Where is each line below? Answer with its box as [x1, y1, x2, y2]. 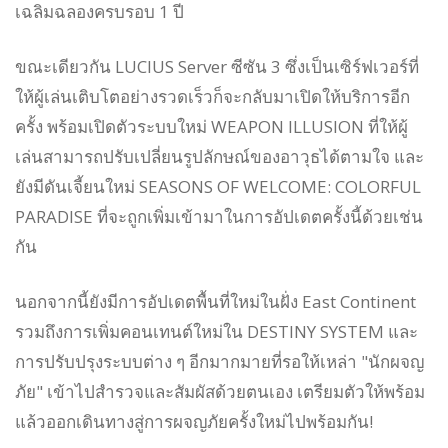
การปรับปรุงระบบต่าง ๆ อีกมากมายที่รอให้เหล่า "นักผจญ [15, 350, 424, 374]
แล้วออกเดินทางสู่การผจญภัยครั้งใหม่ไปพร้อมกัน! [15, 410, 373, 434]
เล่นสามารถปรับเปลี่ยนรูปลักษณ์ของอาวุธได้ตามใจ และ [15, 145, 424, 169]
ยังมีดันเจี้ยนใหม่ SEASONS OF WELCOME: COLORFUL [15, 175, 421, 199]
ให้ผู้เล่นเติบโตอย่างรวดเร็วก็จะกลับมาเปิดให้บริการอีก [15, 85, 410, 109]
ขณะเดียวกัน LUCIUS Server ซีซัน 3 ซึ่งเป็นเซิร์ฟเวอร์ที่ [15, 55, 419, 79]
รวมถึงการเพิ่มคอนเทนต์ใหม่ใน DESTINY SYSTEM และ [15, 320, 418, 344]
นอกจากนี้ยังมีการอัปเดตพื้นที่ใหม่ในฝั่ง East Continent [15, 290, 416, 314]
